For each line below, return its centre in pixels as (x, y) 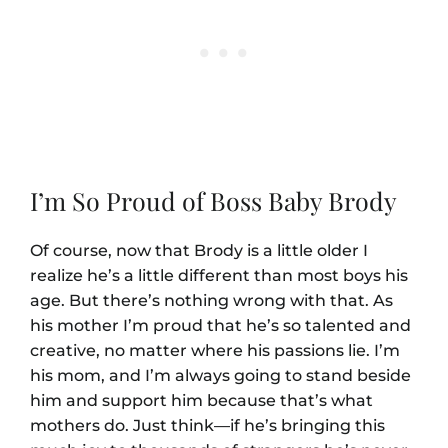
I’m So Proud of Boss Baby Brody (213, 200)
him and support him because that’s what (201, 400)
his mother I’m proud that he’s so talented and (220, 325)
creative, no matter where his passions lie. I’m (215, 350)
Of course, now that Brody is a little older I (199, 250)
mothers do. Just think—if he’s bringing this (207, 425)
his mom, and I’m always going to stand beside (220, 375)
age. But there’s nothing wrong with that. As (211, 300)
